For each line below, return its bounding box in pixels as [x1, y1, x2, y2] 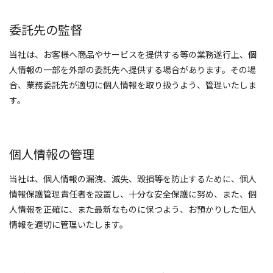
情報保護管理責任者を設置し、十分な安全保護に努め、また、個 [9, 188, 257, 200]
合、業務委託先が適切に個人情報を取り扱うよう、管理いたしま [9, 79, 257, 91]
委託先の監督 [9, 21, 82, 38]
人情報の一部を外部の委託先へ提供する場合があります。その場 [9, 63, 256, 76]
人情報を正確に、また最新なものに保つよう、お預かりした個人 [9, 203, 257, 215]
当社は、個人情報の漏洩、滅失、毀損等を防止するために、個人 [9, 172, 257, 185]
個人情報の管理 [9, 145, 94, 163]
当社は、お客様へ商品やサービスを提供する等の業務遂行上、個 [9, 48, 257, 60]
